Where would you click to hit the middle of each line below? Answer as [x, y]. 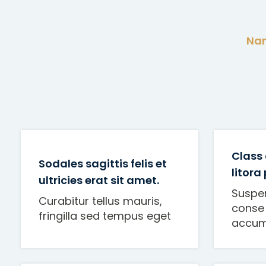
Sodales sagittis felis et [103, 163]
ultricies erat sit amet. [100, 180]
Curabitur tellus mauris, [100, 201]
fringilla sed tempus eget [105, 216]
